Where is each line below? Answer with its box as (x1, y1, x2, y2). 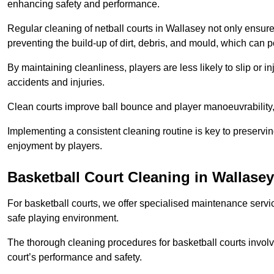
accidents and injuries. (7, 77, 105, 88)
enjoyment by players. (7, 141, 102, 152)
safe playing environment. (7, 213, 119, 224)
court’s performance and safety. (7, 252, 142, 263)
